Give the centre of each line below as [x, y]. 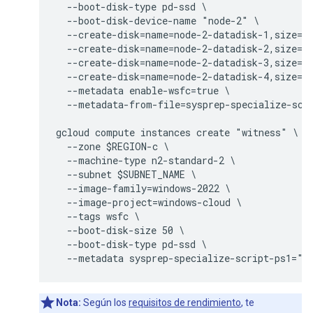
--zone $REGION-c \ [112, 146]
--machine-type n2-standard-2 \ [146, 160]
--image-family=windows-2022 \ [143, 188]
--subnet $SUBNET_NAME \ [126, 174]
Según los [105, 302]
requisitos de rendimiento [185, 302]
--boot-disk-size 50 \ [120, 230]
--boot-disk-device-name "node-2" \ [158, 20]
